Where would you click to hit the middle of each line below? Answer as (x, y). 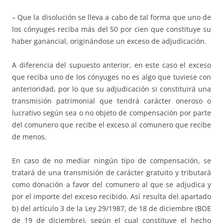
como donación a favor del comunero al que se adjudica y (111, 184)
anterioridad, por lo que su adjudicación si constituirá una (111, 89)
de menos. (29, 136)
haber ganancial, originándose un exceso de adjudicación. (109, 41)
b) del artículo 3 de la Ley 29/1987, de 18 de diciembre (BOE (111, 208)
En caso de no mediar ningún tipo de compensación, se (111, 160)
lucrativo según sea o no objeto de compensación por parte (111, 112)
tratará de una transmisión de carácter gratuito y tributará (111, 172)
